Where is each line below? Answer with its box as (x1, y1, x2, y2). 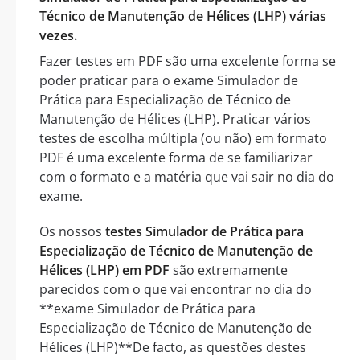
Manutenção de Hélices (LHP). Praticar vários (39, 109, 311, 128)
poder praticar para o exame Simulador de (39, 71, 298, 89)
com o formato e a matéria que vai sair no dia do (39, 167, 334, 186)
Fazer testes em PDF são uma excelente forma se (39, 51, 336, 70)
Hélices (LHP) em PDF (39, 260, 170, 279)
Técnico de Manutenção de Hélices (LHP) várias (39, 6, 326, 25)
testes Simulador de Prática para (105, 222, 304, 240)
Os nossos (39, 222, 105, 240)
